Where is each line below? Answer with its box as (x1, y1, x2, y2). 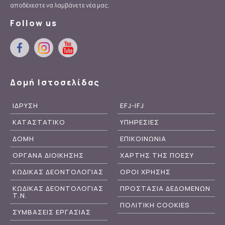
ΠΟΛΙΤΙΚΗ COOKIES (120, 200, 190, 209)
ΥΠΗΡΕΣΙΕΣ (120, 117, 159, 127)
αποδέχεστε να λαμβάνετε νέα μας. (10, 1, 109, 9)
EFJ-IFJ (120, 100, 144, 110)
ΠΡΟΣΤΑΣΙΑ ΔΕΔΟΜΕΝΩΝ (120, 183, 210, 193)
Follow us (10, 17, 57, 29)
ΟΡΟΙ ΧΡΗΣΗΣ (120, 167, 171, 176)
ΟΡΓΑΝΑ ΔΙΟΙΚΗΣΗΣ (13, 150, 84, 160)
